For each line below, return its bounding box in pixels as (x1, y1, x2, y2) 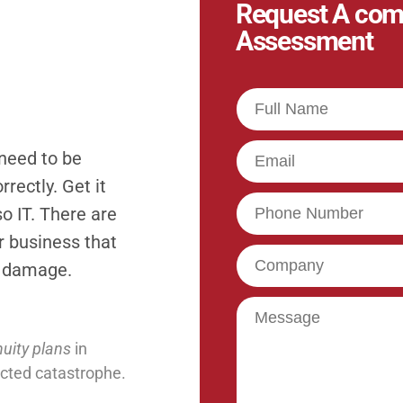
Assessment (235, 25, 373, 57)
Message (235, 299, 297, 314)
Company (235, 246, 302, 262)
